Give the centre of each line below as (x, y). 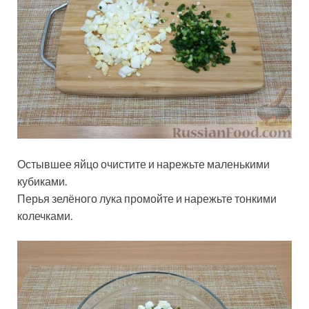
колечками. (45, 215)
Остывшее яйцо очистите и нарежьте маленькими (143, 163)
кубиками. (42, 181)
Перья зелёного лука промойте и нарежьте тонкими (147, 198)
